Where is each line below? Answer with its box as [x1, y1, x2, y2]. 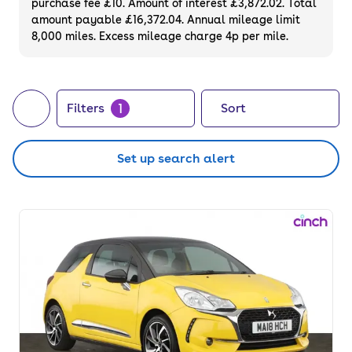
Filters [67, 101, 104, 115]
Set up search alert [117, 151, 235, 166]
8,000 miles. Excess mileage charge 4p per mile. [31, 30, 288, 42]
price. [19, 12, 56, 28]
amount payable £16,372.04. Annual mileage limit [31, 13, 300, 26]
